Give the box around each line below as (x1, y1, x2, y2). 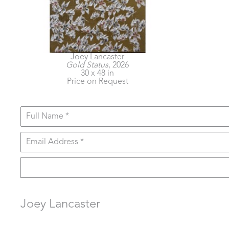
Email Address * (26, 138, 84, 146)
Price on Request (66, 78, 128, 86)
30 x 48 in (81, 70, 114, 78)
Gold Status (66, 61, 108, 70)
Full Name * (26, 112, 69, 121)
